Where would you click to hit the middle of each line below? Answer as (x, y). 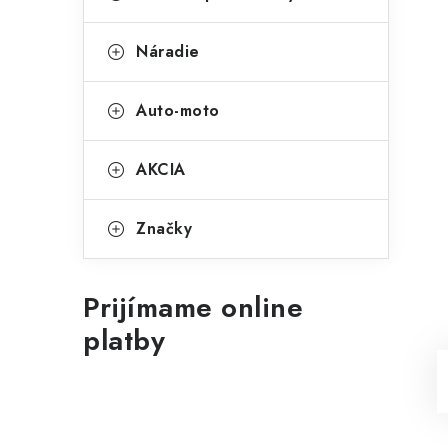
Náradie (168, 51)
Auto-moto (178, 110)
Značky (164, 228)
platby (124, 340)
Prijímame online (193, 307)
